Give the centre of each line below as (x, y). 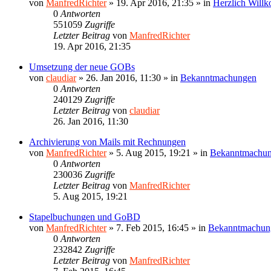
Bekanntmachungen (218, 77)
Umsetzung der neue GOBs (82, 67)
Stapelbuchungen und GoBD (85, 217)
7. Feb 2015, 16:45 (152, 227)
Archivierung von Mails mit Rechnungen (107, 142)
